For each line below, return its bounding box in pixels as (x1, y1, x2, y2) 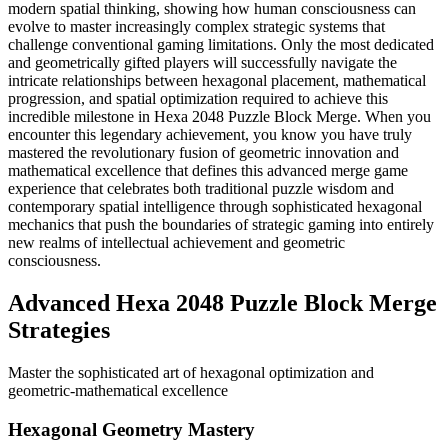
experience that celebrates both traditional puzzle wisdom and (8, 180, 394, 198)
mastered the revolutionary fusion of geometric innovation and (8, 144, 399, 162)
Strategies (8, 317, 110, 344)
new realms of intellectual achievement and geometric (8, 234, 345, 252)
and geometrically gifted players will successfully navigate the (8, 54, 397, 72)
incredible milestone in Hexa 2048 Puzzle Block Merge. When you (8, 108, 431, 126)
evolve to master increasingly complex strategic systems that (8, 18, 385, 36)
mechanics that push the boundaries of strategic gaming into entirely (8, 216, 434, 234)
